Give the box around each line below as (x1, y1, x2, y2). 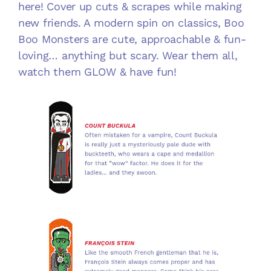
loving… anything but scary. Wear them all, (18, 48, 238, 62)
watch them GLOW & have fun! (18, 65, 177, 78)
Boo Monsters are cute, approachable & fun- (18, 32, 246, 45)
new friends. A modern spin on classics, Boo (18, 16, 244, 29)
